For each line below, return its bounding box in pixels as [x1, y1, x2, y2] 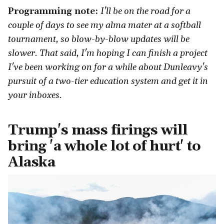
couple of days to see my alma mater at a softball [8, 19, 201, 31]
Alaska [8, 153, 55, 171]
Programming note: [8, 5, 100, 17]
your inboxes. [8, 89, 62, 101]
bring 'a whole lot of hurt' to [8, 137, 200, 155]
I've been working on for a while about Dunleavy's [8, 61, 208, 73]
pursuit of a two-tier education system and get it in [8, 75, 208, 87]
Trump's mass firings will [8, 121, 188, 139]
